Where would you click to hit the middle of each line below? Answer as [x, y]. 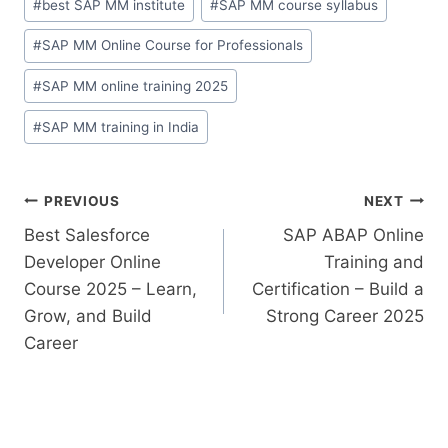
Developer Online [92, 262]
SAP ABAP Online [353, 235]
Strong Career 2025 [345, 316]
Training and [374, 262]
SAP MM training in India [121, 126]
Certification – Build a [338, 289]
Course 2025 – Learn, [110, 289]
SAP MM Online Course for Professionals [173, 45]
